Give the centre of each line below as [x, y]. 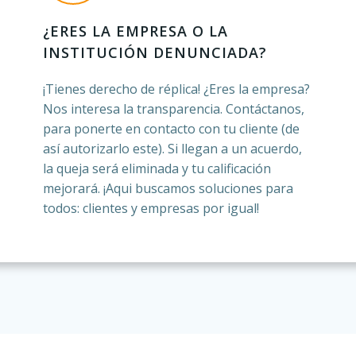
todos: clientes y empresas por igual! [151, 208]
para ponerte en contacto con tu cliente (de [171, 129]
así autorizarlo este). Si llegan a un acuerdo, [172, 149]
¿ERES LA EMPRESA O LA [135, 31]
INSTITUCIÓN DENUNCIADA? [155, 52]
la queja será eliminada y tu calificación [157, 168]
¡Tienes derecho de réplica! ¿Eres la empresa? [176, 89]
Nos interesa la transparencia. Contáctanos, [173, 109]
